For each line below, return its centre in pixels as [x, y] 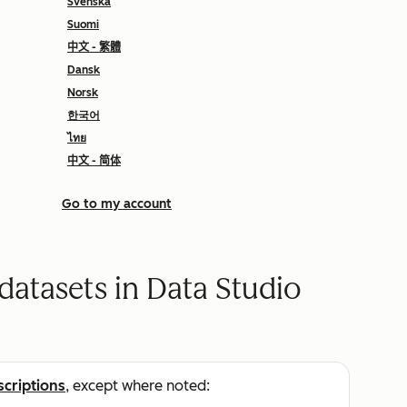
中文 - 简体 [94, 161]
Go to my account [117, 204]
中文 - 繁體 [94, 47]
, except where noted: [138, 386]
